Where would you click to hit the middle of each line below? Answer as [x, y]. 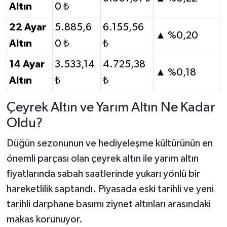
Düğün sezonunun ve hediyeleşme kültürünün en [109, 143]
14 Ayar [27, 65]
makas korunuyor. [44, 219]
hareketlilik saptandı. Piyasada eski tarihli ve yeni [110, 189]
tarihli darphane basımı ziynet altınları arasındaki [108, 204]
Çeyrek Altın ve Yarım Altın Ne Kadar [111, 108]
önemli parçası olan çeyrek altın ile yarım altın [102, 158]
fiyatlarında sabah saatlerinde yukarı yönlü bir [103, 174]
